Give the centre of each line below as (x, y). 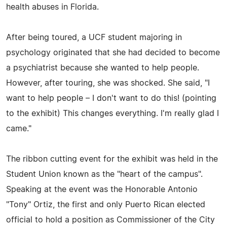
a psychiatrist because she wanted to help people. (103, 68)
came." (19, 129)
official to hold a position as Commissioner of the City (110, 220)
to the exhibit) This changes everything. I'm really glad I (112, 114)
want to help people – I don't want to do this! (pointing (111, 99)
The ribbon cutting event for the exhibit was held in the (112, 159)
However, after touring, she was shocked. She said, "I (108, 83)
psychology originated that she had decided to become (113, 53)
